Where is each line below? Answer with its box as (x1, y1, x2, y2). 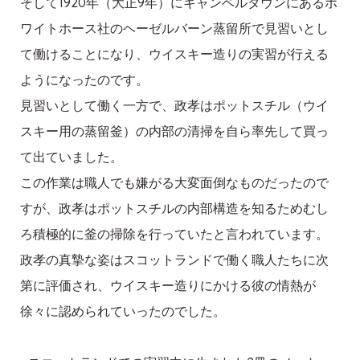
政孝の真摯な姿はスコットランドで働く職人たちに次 (20, 252, 329, 268)
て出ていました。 (20, 149, 123, 166)
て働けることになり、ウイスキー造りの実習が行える (20, 46, 329, 63)
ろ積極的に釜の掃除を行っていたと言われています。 (20, 226, 329, 243)
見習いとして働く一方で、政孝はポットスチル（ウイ (20, 97, 329, 114)
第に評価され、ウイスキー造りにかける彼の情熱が (20, 277, 316, 294)
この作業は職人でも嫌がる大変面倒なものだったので (20, 174, 329, 191)
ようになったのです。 (20, 72, 149, 88)
